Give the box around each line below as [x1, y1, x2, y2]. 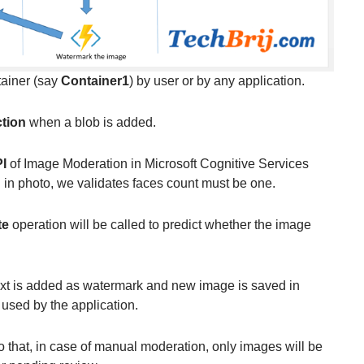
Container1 [60, 73, 129, 88]
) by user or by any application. [128, 73, 305, 88]
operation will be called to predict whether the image [8, 217, 311, 232]
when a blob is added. [25, 115, 156, 129]
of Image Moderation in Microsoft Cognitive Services [6, 156, 309, 171]
